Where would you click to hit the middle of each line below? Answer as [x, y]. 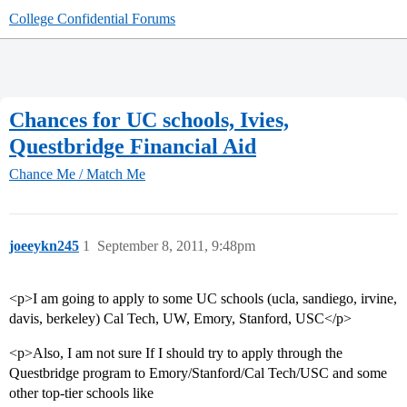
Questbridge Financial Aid [133, 146]
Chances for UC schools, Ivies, [149, 119]
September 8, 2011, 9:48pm [176, 246]
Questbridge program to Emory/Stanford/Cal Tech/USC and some [198, 373]
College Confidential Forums [92, 19]
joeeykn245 [44, 246]
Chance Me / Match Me [77, 174]
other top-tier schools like [81, 393]
